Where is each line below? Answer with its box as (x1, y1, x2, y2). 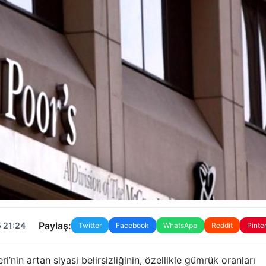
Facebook (115, 221, 149, 230)
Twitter (78, 221, 102, 230)
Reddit (211, 221, 233, 230)
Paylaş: (38, 219, 71, 232)
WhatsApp (163, 221, 197, 230)
